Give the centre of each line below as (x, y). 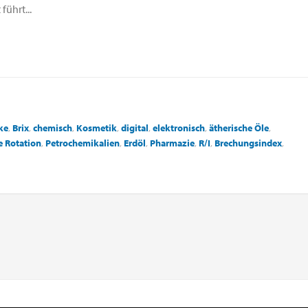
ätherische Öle (239, 128)
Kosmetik (97, 128)
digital (135, 128)
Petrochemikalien (82, 143)
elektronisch (179, 128)
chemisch (53, 128)
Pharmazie (172, 143)
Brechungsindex (248, 143)
